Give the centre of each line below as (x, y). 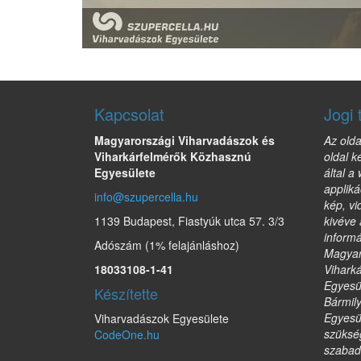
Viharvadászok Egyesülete (162, 318)
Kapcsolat (129, 114)
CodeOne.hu (127, 334)
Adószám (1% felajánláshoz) (167, 245)
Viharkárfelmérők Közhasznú (173, 156)
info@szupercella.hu (146, 197)
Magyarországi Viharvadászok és (185, 140)
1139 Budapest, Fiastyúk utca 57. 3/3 (189, 221)
